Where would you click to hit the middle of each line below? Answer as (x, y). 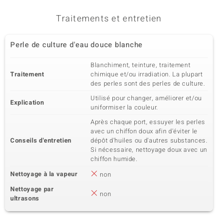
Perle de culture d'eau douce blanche (76, 45)
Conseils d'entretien (41, 140)
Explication (27, 102)
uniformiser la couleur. (124, 107)
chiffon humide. (114, 159)
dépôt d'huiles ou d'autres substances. (149, 140)
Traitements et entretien (109, 19)
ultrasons (25, 198)
